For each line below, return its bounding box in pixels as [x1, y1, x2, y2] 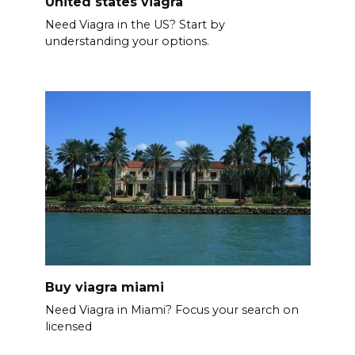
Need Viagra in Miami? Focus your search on [44, 302, 299, 317]
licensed [44, 319, 92, 334]
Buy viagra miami [44, 279, 164, 295]
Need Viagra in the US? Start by [44, 17, 225, 32]
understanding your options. [44, 34, 209, 49]
